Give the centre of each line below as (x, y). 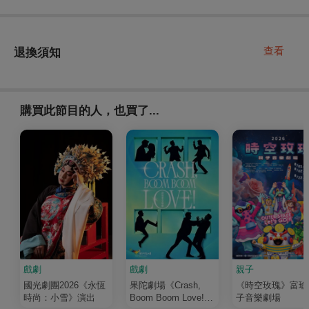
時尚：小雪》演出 (59, 297)
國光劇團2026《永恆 (64, 285)
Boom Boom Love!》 (171, 297)
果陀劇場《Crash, (165, 285)
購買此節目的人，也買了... (89, 110)
